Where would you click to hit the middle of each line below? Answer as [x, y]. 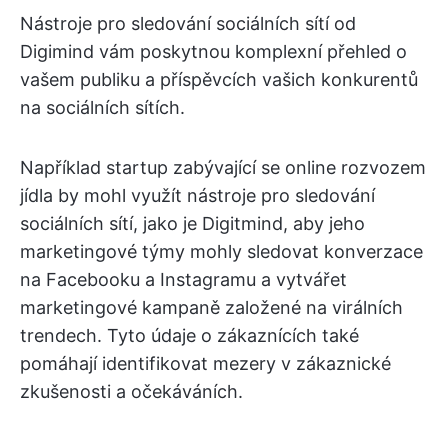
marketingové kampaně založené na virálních [211, 307]
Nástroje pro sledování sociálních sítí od [188, 23]
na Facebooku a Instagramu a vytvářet [183, 279]
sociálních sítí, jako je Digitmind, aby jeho [192, 223]
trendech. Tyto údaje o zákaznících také [189, 335]
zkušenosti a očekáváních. [131, 391]
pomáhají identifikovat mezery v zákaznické [205, 363]
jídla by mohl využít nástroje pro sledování [197, 195]
